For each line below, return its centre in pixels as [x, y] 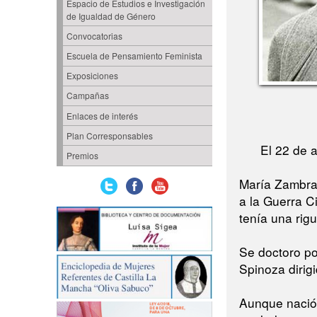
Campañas [87, 96]
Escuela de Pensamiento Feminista [134, 55]
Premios [82, 156]
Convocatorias [94, 35]
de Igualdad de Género [111, 16]
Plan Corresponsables [109, 135]
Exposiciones [92, 76]
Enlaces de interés [102, 115]
